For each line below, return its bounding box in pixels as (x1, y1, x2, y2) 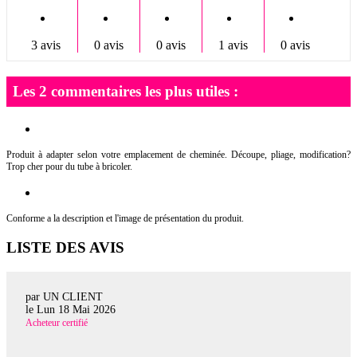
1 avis (218, 38, 248, 53)
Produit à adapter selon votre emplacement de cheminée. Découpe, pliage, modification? (6, 148, 351, 160)
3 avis (31, 38, 61, 53)
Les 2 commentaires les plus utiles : (13, 82, 238, 100)
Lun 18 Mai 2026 (37, 304, 116, 316)
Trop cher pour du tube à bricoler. (6, 160, 132, 172)
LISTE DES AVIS (6, 239, 124, 257)
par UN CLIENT (25, 291, 103, 304)
